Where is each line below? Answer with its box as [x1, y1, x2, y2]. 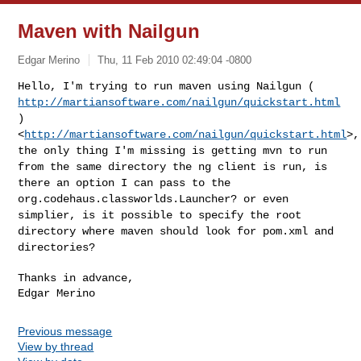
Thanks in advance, [18, 271, 135, 284]
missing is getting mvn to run [140, 143, 328, 157]
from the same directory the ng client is [18, 160, 283, 173]
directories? [18, 240, 96, 254]
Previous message [18, 324, 113, 338]
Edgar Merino [18, 53, 81, 66]
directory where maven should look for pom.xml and [18, 224, 334, 238]
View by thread [18, 339, 94, 353]
